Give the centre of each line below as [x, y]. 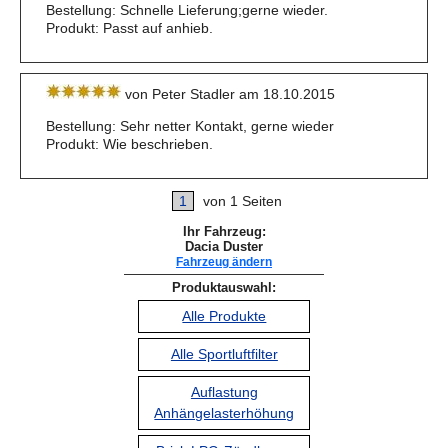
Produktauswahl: [224, 287]
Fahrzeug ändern [224, 261]
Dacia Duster [224, 246]
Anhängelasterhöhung [224, 412]
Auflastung [224, 391]
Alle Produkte [224, 315]
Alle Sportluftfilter [224, 353]
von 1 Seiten [240, 200]
